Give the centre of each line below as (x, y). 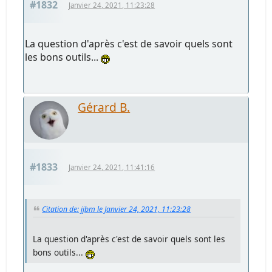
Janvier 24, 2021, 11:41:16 (112, 168)
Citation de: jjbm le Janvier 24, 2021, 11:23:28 (117, 209)
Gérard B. (104, 107)
